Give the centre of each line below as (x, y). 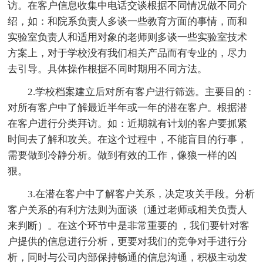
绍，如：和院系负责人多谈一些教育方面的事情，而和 (128, 21)
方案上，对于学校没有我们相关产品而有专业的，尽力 (128, 53)
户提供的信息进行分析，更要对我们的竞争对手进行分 (128, 241)
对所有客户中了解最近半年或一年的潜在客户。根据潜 (128, 107)
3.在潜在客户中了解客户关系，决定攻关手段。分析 (141, 194)
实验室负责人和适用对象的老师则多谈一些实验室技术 (128, 37)
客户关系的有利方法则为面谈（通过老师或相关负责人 (128, 210)
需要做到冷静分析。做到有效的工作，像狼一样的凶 (123, 155)
